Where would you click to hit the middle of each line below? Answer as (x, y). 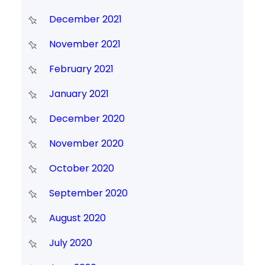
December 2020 (87, 119)
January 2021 (79, 94)
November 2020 (86, 144)
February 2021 (81, 69)
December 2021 (85, 20)
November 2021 (85, 44)
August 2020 (77, 218)
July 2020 (70, 243)
